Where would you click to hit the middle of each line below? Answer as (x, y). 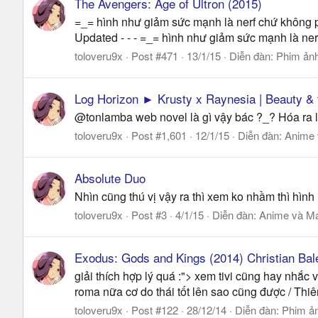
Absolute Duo (110, 178)
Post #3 (149, 215)
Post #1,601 (159, 135)
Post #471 (155, 55)
